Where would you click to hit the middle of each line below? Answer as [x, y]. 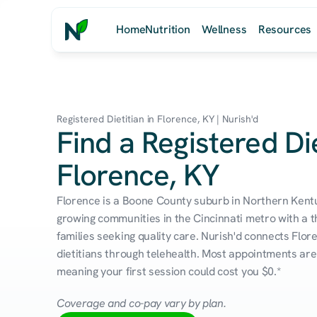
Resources [285, 29]
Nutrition [168, 29]
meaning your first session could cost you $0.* [169, 271]
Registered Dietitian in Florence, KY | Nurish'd [157, 119]
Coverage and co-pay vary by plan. [142, 303]
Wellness [224, 29]
